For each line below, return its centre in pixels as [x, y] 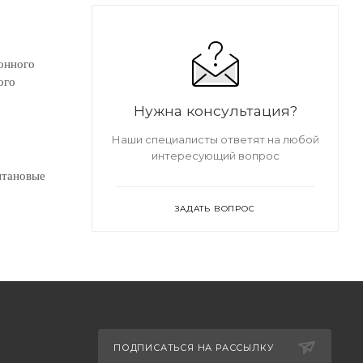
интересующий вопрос [215, 155]
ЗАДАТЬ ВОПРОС [215, 208]
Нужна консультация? [215, 110]
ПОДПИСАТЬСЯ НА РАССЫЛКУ [193, 348]
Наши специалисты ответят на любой [215, 139]
